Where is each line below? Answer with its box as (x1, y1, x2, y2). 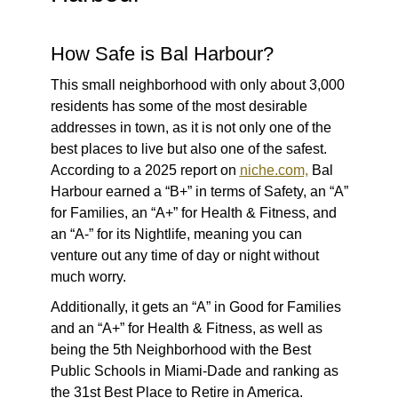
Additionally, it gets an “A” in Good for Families (50, 299, 341, 315)
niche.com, (239, 163, 308, 179)
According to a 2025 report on (50, 163, 240, 179)
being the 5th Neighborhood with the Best (50, 342, 311, 358)
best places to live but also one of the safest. (50, 141, 327, 157)
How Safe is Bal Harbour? (50, 43, 274, 66)
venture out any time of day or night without (50, 248, 319, 264)
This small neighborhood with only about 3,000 (50, 77, 345, 93)
